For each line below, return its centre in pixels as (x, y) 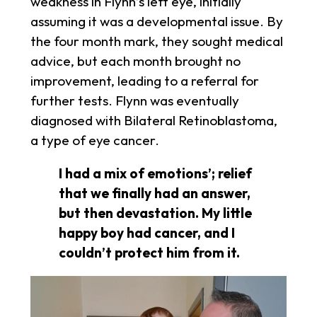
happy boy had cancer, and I (146, 233)
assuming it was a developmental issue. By (156, 22)
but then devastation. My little (155, 213)
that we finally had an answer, (154, 194)
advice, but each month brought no (135, 61)
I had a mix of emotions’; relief (155, 174)
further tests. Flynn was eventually (134, 101)
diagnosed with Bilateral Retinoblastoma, (154, 121)
